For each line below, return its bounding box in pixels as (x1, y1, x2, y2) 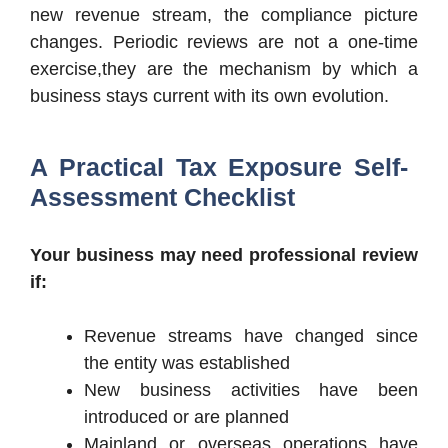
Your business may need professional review (30, 244, 418, 265)
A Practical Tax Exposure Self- (30, 152, 408, 181)
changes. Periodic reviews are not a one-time (30, 31, 418, 52)
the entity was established (84, 352, 290, 373)
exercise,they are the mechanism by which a (30, 58, 418, 79)
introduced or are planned (84, 406, 289, 427)
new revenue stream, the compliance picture (30, 4, 418, 25)
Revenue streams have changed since (84, 325, 418, 346)
